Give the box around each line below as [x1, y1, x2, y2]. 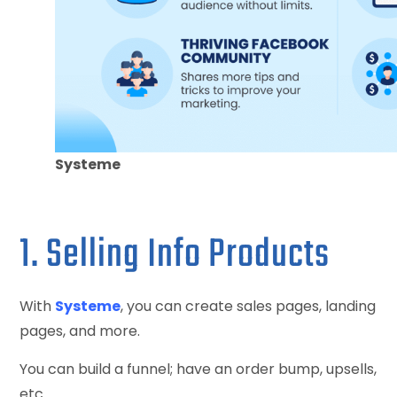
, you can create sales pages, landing [121, 295, 377, 316]
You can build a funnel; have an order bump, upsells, [19, 358, 378, 379]
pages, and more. [19, 320, 141, 341]
